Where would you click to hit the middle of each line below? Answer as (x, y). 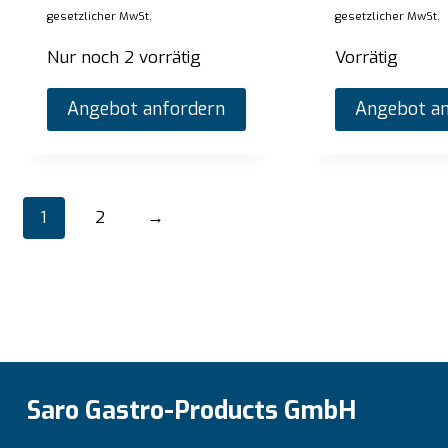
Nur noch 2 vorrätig (124, 58)
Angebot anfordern (146, 109)
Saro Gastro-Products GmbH (191, 410)
